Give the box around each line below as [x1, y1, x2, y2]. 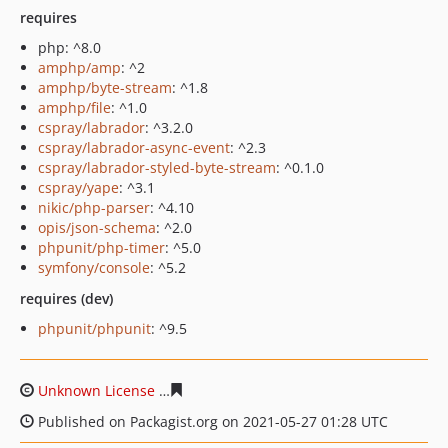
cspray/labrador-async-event [38, 138, 230, 157]
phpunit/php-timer [38, 238, 165, 257]
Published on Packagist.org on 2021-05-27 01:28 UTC [34, 412, 388, 431]
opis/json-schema [38, 218, 156, 237]
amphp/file [38, 98, 111, 117]
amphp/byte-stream [38, 78, 172, 97]
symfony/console [38, 258, 150, 277]
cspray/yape [38, 178, 119, 197]
